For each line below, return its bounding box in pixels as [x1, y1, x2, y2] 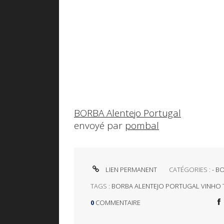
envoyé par [74, 119, 125, 132]
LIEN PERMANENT [103, 165, 157, 174]
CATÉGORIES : [169, 165, 212, 174]
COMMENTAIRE [95, 198, 140, 207]
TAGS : [90, 181, 111, 191]
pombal [125, 119, 159, 132]
